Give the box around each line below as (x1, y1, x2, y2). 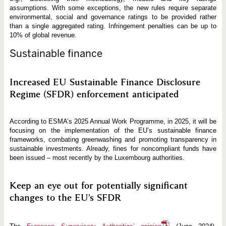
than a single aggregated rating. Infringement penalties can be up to (9, 22, 217, 30)
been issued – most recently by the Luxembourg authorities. (9, 154, 185, 162)
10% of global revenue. (9, 31, 77, 39)
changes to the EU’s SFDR (9, 191, 121, 204)
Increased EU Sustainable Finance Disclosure (9, 76, 200, 89)
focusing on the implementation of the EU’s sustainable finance (9, 127, 217, 135)
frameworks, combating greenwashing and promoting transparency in (9, 136, 217, 144)
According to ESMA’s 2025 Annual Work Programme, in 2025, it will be (9, 118, 217, 126)
